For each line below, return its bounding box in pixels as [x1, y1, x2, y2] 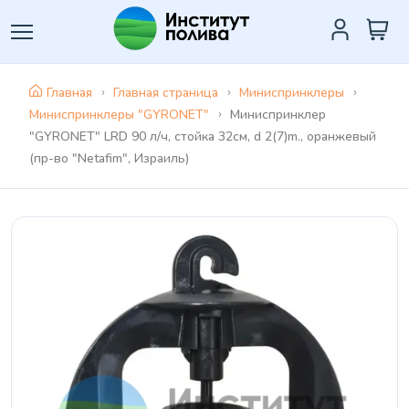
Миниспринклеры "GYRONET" [29, 106, 209, 123]
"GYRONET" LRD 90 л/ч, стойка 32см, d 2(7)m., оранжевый [29, 128, 376, 145]
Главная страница [113, 84, 218, 101]
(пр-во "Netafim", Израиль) [29, 150, 189, 167]
